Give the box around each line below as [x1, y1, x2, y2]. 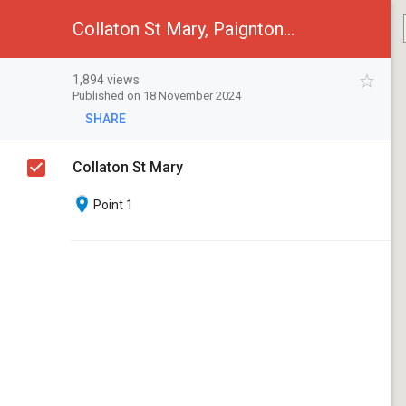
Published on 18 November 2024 [72, 89, 241, 102]
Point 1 [93, 198, 133, 212]
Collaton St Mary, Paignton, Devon [284, 18, 295, 40]
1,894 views [72, 72, 140, 87]
